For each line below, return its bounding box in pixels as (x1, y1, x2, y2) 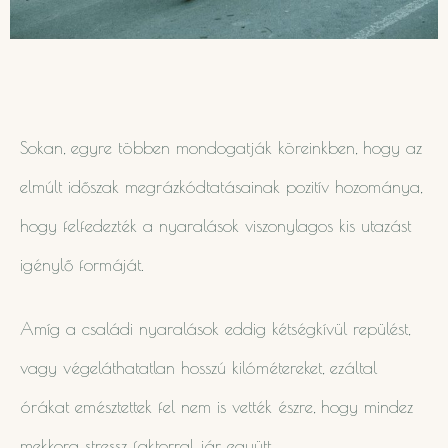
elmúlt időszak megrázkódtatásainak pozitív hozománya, (20, 176, 422, 197)
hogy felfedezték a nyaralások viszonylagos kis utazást (20, 215, 411, 236)
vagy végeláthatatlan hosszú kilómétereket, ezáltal (20, 358, 377, 379)
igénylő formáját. (20, 254, 150, 275)
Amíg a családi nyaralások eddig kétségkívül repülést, (20, 319, 410, 340)
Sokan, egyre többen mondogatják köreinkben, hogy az (20, 137, 422, 158)
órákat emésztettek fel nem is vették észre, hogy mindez (20, 397, 413, 418)
